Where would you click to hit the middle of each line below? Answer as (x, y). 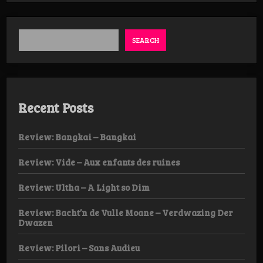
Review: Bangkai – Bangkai (77, 136)
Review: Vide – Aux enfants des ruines (99, 162)
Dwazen (36, 222)
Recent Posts (56, 107)
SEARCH (146, 40)
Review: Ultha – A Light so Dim (84, 187)
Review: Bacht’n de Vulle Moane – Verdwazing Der (126, 212)
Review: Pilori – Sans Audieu (79, 247)
